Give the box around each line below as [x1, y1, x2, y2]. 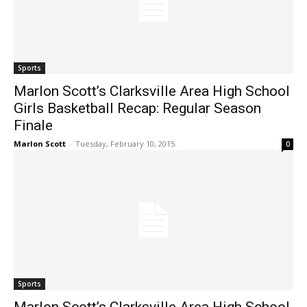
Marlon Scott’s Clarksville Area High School [14, 83, 290, 100]
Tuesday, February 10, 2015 [75, 138, 175, 149]
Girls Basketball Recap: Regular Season [14, 100, 261, 117]
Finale [14, 117, 53, 134]
